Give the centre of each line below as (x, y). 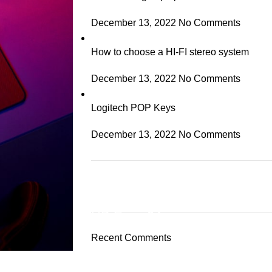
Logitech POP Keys (133, 108)
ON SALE (126, 201)
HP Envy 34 (126, 216)
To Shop (126, 246)
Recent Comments (131, 238)
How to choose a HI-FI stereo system (170, 52)
